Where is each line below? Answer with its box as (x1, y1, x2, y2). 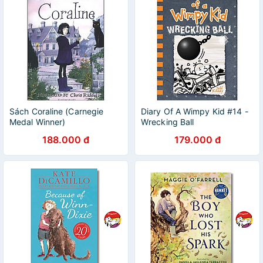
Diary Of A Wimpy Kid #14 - (141, 106, 248, 116)
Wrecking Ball (141, 117, 194, 127)
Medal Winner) (9, 117, 66, 127)
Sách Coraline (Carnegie (9, 106, 104, 116)
